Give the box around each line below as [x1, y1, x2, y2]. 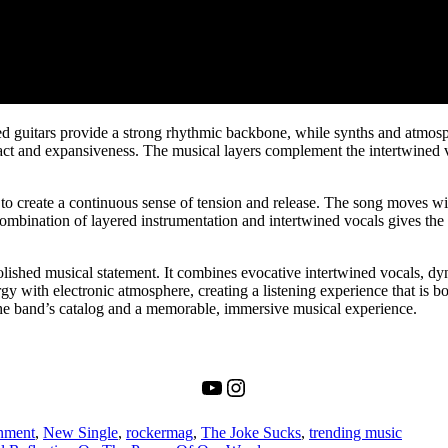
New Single [43, 423, 118, 441]
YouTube [199, 373, 287, 400]
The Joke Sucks [201, 423, 301, 441]
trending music [309, 423, 402, 441]
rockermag [126, 423, 193, 441]
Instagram [223, 373, 320, 400]
